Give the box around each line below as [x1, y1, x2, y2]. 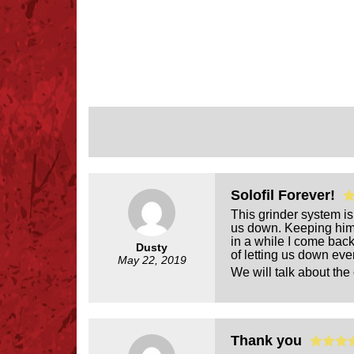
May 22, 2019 [117, 253, 186, 266]
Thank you [231, 332, 310, 348]
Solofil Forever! [231, 186, 343, 203]
